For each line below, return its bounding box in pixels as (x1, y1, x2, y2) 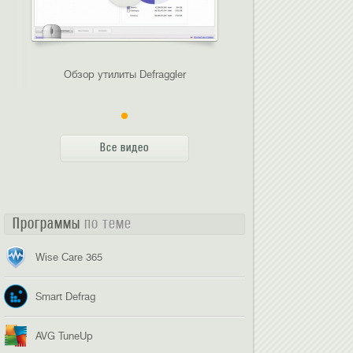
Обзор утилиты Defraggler (63, 69, 186, 80)
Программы (13, 214, 85, 232)
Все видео (100, 140, 150, 154)
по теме (84, 214, 132, 232)
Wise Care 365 (35, 251, 103, 263)
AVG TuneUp (35, 330, 94, 342)
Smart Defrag (35, 291, 96, 303)
